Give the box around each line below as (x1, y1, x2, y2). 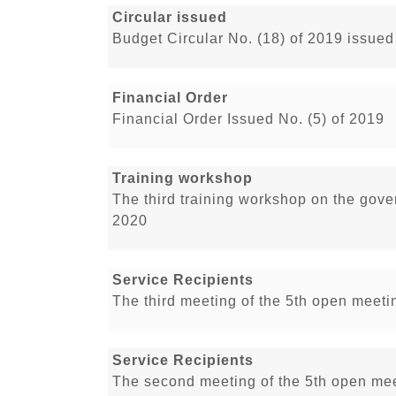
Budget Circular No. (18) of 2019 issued (112, 31, 394, 47)
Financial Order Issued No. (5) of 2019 (112, 111, 385, 127)
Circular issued (112, 10, 227, 26)
